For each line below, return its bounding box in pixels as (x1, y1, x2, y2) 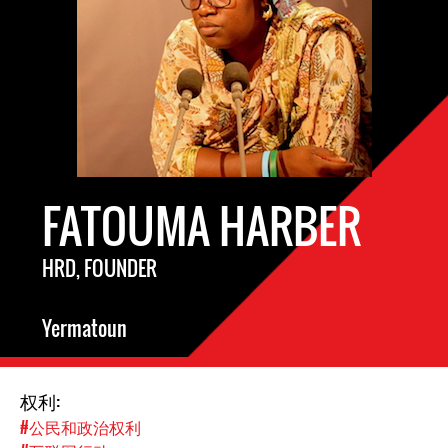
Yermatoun (42, 313, 127, 343)
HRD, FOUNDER (42, 253, 157, 283)
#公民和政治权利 (20, 415, 141, 439)
